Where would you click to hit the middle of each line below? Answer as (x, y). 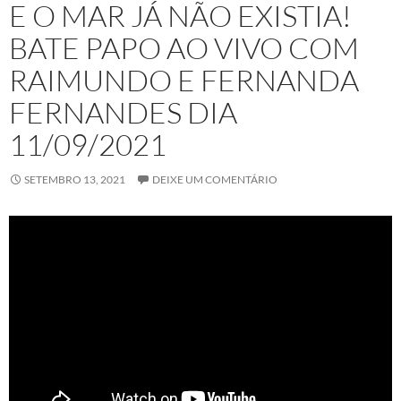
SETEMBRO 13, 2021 (75, 180)
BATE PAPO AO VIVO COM (184, 48)
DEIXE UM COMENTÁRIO (215, 180)
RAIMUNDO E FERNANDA (184, 81)
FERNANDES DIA (123, 113)
